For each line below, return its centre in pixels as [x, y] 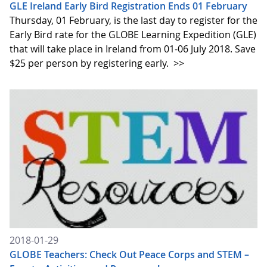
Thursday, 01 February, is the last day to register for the [133, 21]
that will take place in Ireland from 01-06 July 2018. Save [133, 49]
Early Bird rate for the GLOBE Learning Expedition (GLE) [133, 35]
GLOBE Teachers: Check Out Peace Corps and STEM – [129, 254]
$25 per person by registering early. [90, 63]
